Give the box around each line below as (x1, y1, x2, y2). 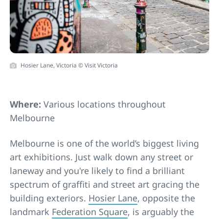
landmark (10, 205, 52, 218)
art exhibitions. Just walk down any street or (10, 151, 193, 163)
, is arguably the (128, 205, 194, 218)
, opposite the (137, 192, 195, 204)
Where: (10, 98, 44, 110)
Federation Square (52, 205, 128, 218)
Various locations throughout (44, 98, 166, 110)
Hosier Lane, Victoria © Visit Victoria (21, 61, 118, 69)
